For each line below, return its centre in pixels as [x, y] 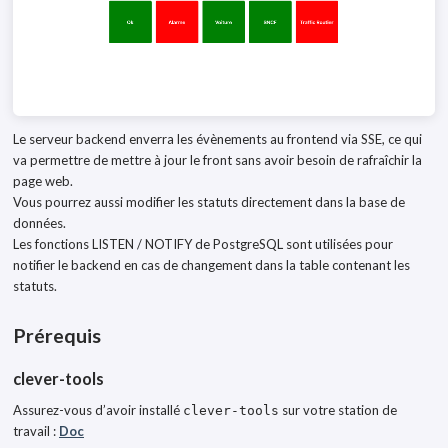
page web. [43, 180]
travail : [36, 431]
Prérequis [57, 335]
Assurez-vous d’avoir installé [98, 410]
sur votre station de [338, 410]
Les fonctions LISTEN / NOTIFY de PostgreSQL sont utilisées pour [203, 243]
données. [39, 222]
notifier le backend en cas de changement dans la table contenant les [211, 264]
